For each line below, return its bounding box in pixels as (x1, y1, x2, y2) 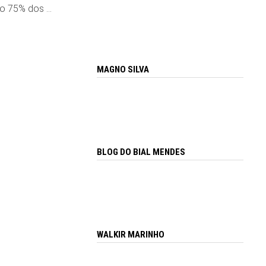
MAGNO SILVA (97, 64, 150, 75)
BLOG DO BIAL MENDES (97, 147, 186, 158)
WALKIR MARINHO (97, 229, 165, 240)
